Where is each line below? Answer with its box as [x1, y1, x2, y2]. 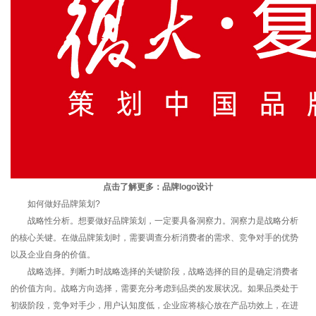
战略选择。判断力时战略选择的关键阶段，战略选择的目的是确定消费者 [11, 266, 298, 276]
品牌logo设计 [162, 181, 213, 192]
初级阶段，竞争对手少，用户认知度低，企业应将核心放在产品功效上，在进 [11, 300, 298, 310]
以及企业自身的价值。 [11, 249, 95, 260]
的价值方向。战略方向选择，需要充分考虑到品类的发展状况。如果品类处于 [11, 283, 298, 293]
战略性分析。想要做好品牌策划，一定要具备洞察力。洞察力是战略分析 [11, 215, 298, 226]
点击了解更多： [103, 181, 162, 192]
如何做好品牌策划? [11, 198, 100, 209]
